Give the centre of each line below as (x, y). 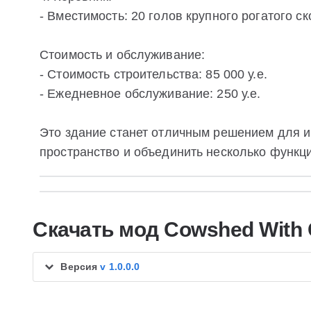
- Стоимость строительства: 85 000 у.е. (153, 74)
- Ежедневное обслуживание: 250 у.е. (150, 93)
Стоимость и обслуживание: (123, 54)
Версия (81, 266)
